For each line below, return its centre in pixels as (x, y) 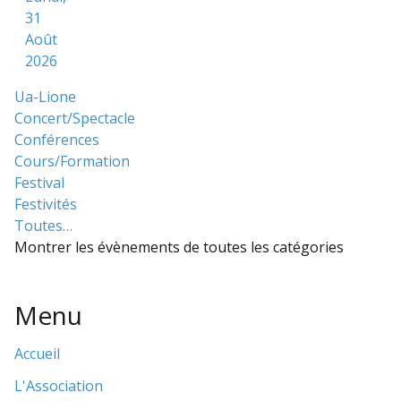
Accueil (37, 353)
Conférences (57, 139)
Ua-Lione (45, 96)
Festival (39, 182)
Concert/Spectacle (75, 118)
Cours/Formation (72, 161)
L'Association (59, 385)
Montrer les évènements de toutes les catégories (179, 247)
